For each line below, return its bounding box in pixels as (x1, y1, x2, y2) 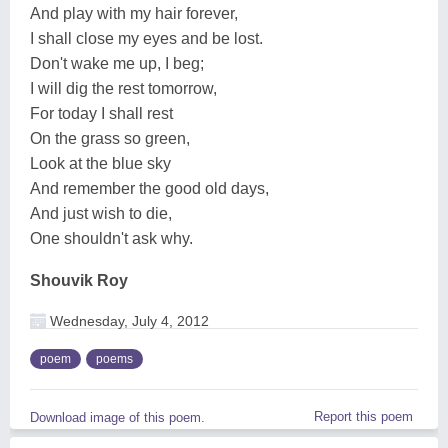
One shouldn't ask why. (30, 229, 193, 247)
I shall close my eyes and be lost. (30, 29, 263, 47)
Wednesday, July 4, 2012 (46, 312, 209, 329)
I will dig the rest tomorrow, (30, 79, 217, 97)
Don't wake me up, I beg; (30, 54, 204, 72)
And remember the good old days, (30, 179, 269, 197)
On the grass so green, (30, 129, 190, 147)
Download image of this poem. (30, 409, 205, 425)
